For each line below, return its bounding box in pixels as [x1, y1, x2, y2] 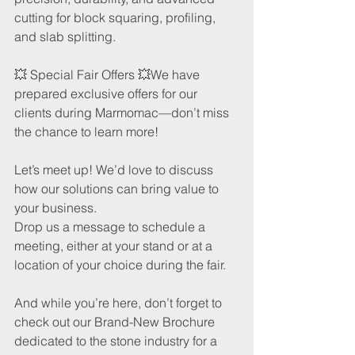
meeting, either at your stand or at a [14, 238, 216, 254]
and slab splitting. [14, 29, 116, 45]
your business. [14, 200, 100, 216]
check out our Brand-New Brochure [14, 314, 218, 330]
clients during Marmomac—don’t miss [14, 105, 232, 121]
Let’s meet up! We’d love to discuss [14, 162, 216, 178]
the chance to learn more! [14, 124, 158, 140]
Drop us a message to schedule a [14, 219, 208, 235]
